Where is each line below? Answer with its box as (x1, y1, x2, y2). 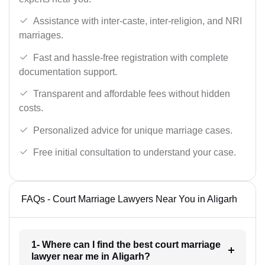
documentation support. (19, 66, 117, 77)
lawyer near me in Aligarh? (31, 251, 150, 262)
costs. (19, 103, 43, 114)
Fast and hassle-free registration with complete (33, 52, 228, 63)
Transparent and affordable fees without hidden (33, 89, 230, 99)
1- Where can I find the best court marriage (31, 240, 221, 250)
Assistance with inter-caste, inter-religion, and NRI (33, 16, 242, 27)
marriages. (19, 30, 63, 41)
